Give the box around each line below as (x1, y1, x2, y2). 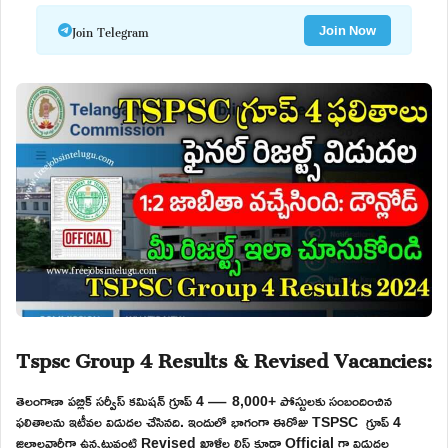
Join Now (318, 17, 376, 42)
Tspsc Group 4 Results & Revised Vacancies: (16, 330, 432, 381)
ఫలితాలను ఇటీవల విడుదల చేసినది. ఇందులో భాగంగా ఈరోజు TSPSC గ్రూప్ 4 (16, 407, 401, 435)
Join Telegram (71, 16, 149, 44)
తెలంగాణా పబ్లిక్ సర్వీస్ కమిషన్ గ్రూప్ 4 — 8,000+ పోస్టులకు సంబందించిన (16, 386, 392, 414)
